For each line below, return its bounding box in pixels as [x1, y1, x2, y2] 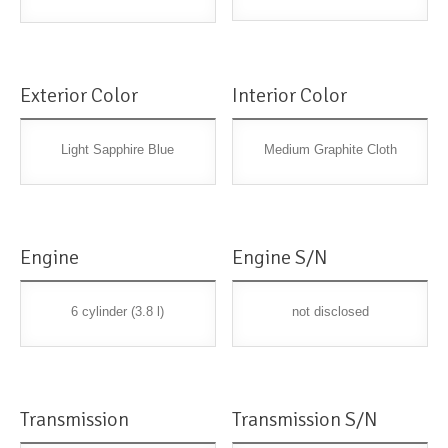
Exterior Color [20, 83, 138, 109]
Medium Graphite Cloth [263, 142, 397, 158]
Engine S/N [232, 245, 329, 271]
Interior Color [232, 83, 348, 109]
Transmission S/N [232, 407, 379, 433]
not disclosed [291, 304, 369, 320]
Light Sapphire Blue [61, 142, 175, 158]
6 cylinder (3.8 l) [71, 304, 165, 320]
